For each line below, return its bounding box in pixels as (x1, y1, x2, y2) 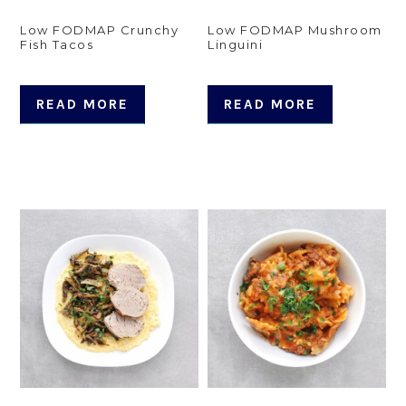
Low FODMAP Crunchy (20, 23, 179, 38)
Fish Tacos (20, 37, 94, 53)
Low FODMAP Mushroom (208, 23, 382, 38)
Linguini (208, 37, 264, 53)
